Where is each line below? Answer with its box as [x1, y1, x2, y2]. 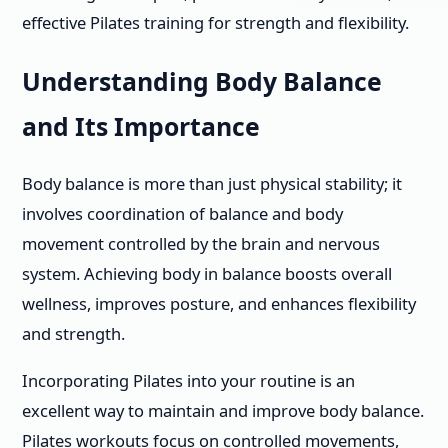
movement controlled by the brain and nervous [22, 232, 380, 256]
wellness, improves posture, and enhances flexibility [22, 292, 416, 316]
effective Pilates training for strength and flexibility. [22, 11, 409, 34]
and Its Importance [22, 109, 260, 143]
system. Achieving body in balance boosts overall [22, 262, 392, 286]
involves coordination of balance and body [22, 202, 343, 226]
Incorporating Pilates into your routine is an [22, 368, 355, 392]
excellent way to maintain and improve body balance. [22, 398, 424, 422]
